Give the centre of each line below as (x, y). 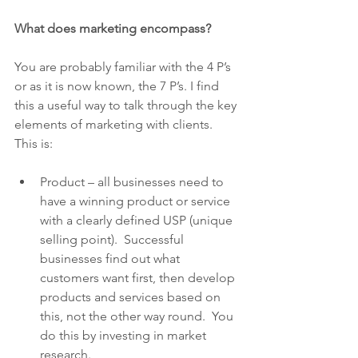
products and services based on (132, 297)
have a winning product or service (137, 201)
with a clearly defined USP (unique (138, 220)
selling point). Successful (113, 239)
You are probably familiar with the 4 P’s (124, 67)
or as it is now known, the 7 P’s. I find (118, 86)
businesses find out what (111, 259)
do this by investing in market (125, 335)
